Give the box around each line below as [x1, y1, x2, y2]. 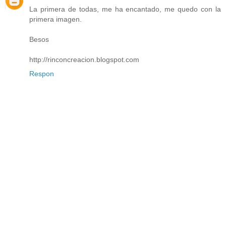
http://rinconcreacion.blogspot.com [29, 55, 139, 64]
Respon [29, 69, 54, 78]
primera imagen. [29, 15, 82, 23]
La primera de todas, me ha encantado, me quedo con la [29, 5, 221, 13]
